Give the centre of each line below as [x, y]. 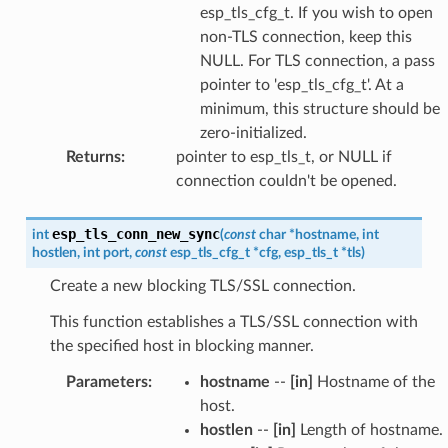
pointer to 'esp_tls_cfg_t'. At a [301, 84]
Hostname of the [373, 381]
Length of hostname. [369, 429]
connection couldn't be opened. [286, 180]
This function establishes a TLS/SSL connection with [233, 321]
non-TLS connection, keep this [305, 36]
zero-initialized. [253, 132]
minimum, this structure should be [319, 108]
